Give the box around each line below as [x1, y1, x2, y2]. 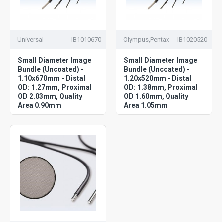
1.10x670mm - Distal [18, 74, 85, 82]
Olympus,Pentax [123, 35, 169, 43]
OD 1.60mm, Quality [123, 92, 188, 100]
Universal [17, 35, 44, 43]
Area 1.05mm [123, 101, 167, 109]
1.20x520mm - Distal [123, 74, 191, 82]
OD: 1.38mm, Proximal [123, 83, 198, 91]
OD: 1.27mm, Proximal [18, 83, 92, 91]
